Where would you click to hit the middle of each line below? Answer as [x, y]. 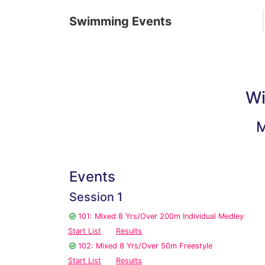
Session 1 [96, 197]
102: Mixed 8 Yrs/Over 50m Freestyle [145, 246]
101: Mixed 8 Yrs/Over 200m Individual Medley [161, 216]
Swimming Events [120, 21]
